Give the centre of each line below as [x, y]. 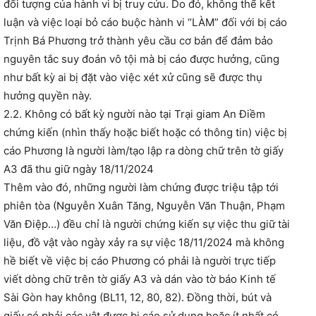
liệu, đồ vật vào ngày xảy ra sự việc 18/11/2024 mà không [144, 243]
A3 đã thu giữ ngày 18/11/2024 [79, 169]
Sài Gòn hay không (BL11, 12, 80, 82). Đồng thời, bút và [138, 298]
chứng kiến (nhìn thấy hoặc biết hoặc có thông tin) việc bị [145, 133]
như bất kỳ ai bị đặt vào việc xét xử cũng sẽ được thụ [133, 78]
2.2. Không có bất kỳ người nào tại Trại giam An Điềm [134, 114]
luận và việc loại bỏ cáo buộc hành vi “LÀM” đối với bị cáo [145, 23]
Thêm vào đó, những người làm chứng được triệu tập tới [141, 188]
